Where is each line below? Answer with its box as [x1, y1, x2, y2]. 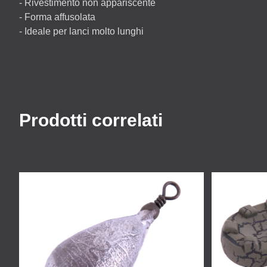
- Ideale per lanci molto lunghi [19, 26, 144, 36]
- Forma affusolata [19, 12, 95, 22]
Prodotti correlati [19, 110, 163, 130]
